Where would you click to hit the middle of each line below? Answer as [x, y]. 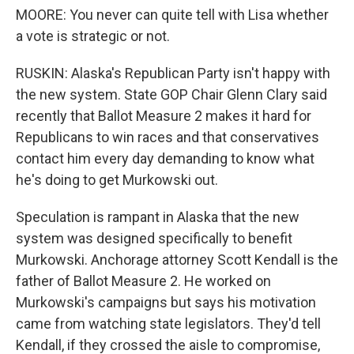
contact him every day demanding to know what [165, 158]
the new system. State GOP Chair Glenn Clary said [171, 94]
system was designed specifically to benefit [154, 238]
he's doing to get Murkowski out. [117, 180]
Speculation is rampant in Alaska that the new [158, 217]
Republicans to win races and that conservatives [168, 137]
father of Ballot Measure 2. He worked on [143, 281]
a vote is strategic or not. [93, 36]
